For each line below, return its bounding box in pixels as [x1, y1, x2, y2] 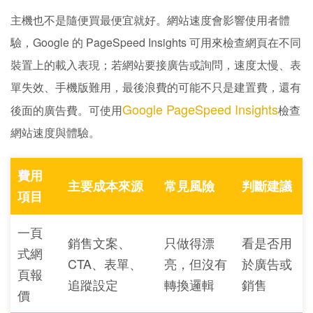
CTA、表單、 [68, 254, 142, 272]
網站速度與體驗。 [10, 124, 100, 140]
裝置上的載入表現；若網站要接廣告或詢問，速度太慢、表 [10, 57, 301, 73]
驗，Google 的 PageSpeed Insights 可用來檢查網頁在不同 [10, 34, 301, 50]
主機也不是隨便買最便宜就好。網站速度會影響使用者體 [10, 12, 290, 28]
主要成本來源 [68, 177, 143, 195]
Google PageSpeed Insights [122, 100, 278, 118]
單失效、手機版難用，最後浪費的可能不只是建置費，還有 [10, 79, 301, 95]
